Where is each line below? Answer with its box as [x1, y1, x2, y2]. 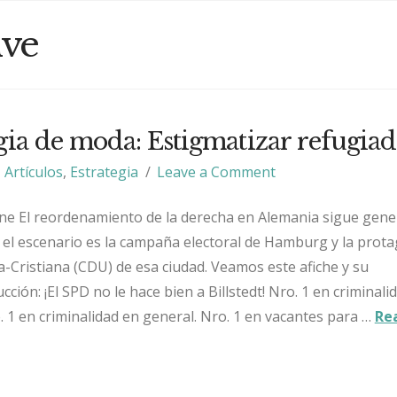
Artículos [4, 162, 64, 182]
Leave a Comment [156, 162, 276, 182]
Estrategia [70, 162, 139, 182]
